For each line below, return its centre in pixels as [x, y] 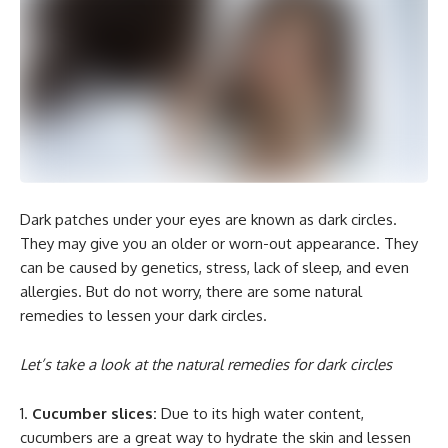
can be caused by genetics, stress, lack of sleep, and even [214, 267]
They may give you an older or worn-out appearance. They [219, 243]
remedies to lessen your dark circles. [143, 315]
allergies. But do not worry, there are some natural [191, 291]
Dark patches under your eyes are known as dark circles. [208, 219]
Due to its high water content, [262, 413]
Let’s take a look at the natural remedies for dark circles [206, 364]
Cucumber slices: [96, 413]
